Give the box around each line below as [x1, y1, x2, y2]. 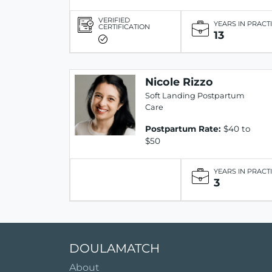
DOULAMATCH [69, 240, 160, 256]
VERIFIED [98, 16, 130, 25]
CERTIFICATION [98, 22, 150, 32]
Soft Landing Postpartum [145, 90, 245, 100]
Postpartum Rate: [145, 123, 221, 134]
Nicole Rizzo [145, 75, 213, 88]
